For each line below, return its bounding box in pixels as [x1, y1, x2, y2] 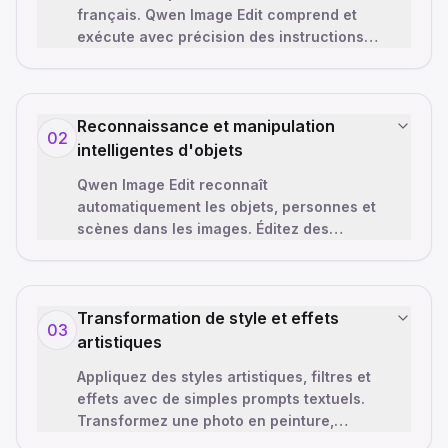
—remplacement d [77, 264, 206, 282]
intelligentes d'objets [77, 140, 243, 161]
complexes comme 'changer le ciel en [77, 50, 346, 68]
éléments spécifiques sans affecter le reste [77, 242, 388, 260]
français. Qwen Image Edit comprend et [77, 6, 357, 24]
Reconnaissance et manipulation [77, 116, 335, 137]
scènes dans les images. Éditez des [77, 220, 329, 238]
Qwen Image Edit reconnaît [77, 176, 268, 194]
